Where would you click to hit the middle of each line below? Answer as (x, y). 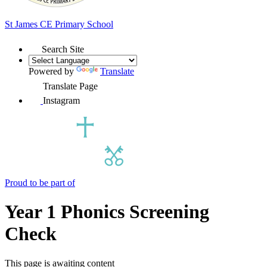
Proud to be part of (40, 182)
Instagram (61, 100)
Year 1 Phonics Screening (107, 212)
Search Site (63, 49)
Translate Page (70, 86)
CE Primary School (77, 24)
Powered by (52, 71)
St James (22, 24)
